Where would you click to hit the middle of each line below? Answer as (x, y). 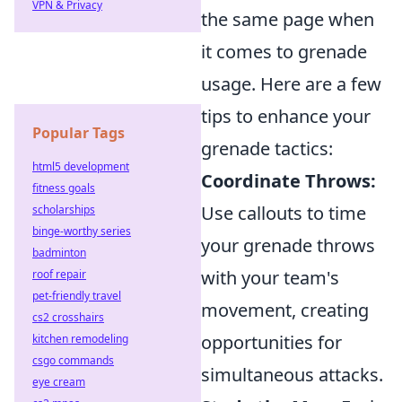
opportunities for (271, 342)
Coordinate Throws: (288, 181)
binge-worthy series (82, 231)
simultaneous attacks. (292, 375)
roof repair (59, 274)
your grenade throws (288, 245)
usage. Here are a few (291, 84)
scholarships (64, 210)
